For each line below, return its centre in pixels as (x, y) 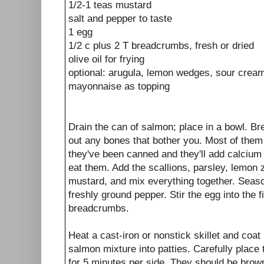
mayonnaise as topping (119, 86)
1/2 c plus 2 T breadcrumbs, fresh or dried (161, 45)
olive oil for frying (106, 59)
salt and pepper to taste (120, 18)
